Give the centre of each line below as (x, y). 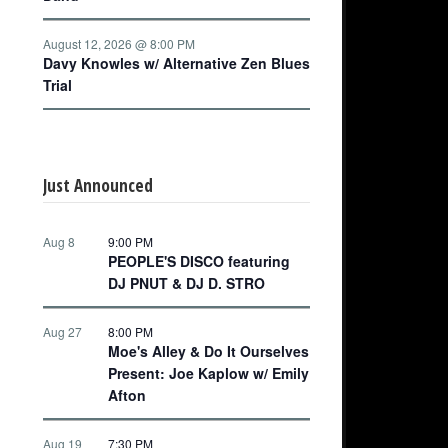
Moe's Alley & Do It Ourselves (208, 350)
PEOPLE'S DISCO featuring (199, 260)
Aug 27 (62, 331)
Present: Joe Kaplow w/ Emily (208, 372)
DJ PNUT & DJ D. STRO (186, 282)
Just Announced (98, 185)
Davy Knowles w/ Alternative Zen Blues (176, 63)
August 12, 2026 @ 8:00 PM (119, 43)
